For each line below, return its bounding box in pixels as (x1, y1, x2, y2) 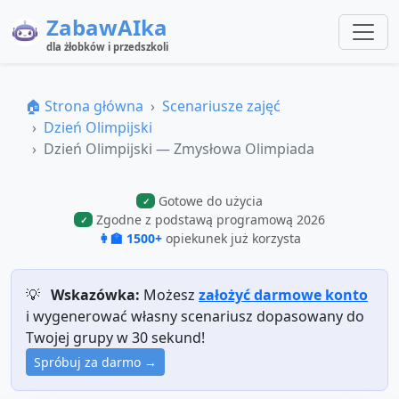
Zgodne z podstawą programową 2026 (96, 211, 326, 228)
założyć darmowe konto (199, 285, 368, 305)
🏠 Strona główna (25, 96, 143, 116)
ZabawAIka (46, 12, 167, 42)
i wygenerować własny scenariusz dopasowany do (26, 306, 364, 326)
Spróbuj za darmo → (34, 354, 157, 370)
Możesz (140, 285, 199, 305)
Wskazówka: (51, 285, 140, 305)
